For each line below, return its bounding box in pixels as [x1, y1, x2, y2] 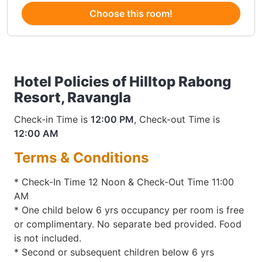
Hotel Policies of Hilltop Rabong [14, 73, 231, 90]
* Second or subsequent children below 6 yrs [14, 246, 214, 258]
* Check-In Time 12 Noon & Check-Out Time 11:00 [14, 175, 234, 188]
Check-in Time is [14, 113, 91, 125]
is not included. [14, 232, 81, 244]
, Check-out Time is [134, 113, 220, 125]
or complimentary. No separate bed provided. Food [14, 218, 242, 230]
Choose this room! [89, 8, 173, 19]
